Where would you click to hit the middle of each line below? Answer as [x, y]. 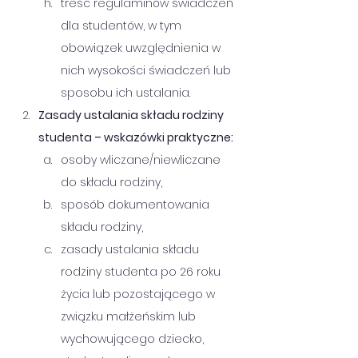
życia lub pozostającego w [139, 294]
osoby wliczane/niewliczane [142, 160]
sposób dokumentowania [137, 205]
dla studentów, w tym [123, 26]
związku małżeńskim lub [130, 316]
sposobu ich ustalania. [125, 93]
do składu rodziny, [111, 182]
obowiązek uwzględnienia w [142, 48]
